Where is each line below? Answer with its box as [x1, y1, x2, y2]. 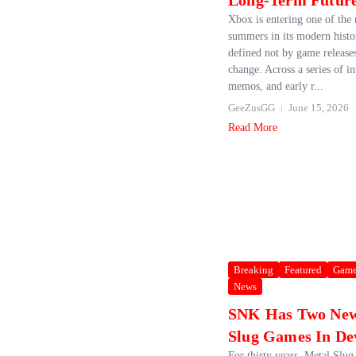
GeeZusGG [228, 102, 275, 114]
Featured [284, 264, 322, 276]
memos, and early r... [228, 80, 323, 92]
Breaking [234, 264, 273, 276]
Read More [228, 122, 277, 133]
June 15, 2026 [288, 102, 349, 114]
